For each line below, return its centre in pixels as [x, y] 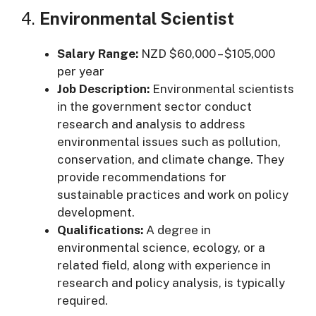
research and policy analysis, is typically [171, 283]
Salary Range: [98, 54]
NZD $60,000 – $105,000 [207, 54]
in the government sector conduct [154, 107]
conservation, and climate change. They [171, 159]
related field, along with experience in [164, 265]
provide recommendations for [142, 177]
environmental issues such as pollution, [169, 142]
